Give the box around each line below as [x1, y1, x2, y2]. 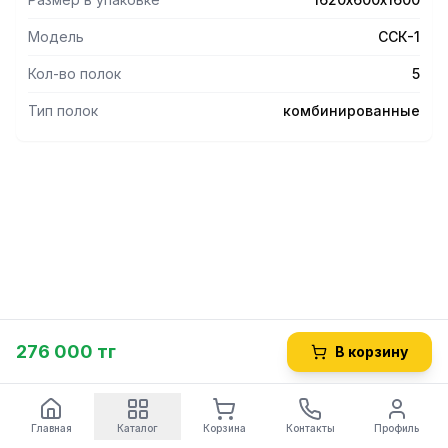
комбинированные [283, 102, 420, 119]
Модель [28, 28, 84, 45]
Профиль [374, 421, 420, 434]
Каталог [117, 421, 159, 434]
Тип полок [28, 102, 98, 119]
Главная [30, 421, 72, 434]
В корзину [335, 343, 408, 360]
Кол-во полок [28, 65, 121, 82]
